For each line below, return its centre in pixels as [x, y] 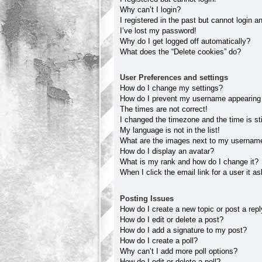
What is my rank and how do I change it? [189, 162]
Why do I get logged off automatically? [185, 41]
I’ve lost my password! [158, 30]
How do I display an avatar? [167, 151]
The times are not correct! [164, 109]
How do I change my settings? [171, 88]
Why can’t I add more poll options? [179, 251]
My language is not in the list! [170, 130]
